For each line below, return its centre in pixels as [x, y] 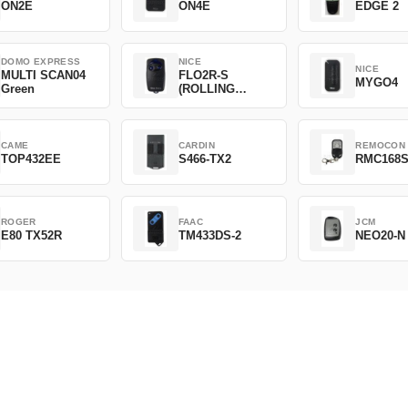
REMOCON [381, 145]
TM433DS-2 [209, 235]
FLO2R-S [203, 76]
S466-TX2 [204, 158]
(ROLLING [206, 89]
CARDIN [196, 145]
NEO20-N [381, 235]
